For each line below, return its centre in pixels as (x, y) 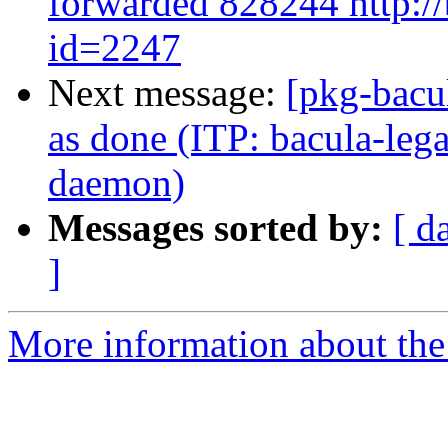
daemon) (116, 183)
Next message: (167, 93)
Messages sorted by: (215, 228)
